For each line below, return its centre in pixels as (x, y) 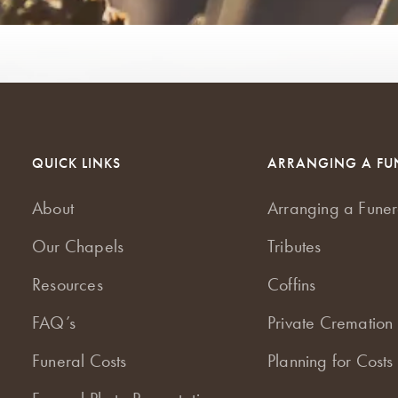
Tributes (294, 246)
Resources (68, 284)
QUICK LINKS (77, 163)
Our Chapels (78, 246)
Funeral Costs (80, 360)
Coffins (291, 284)
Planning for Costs (330, 360)
